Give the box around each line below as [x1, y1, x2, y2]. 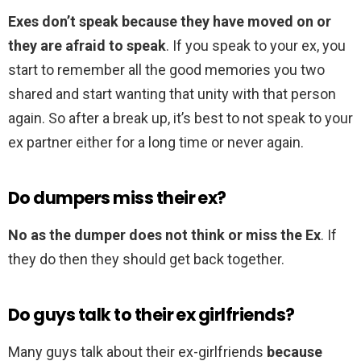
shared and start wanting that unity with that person [8, 85, 336, 103]
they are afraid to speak [8, 37, 166, 55]
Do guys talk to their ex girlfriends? [8, 303, 295, 327]
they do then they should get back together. [8, 251, 284, 268]
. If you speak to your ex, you [166, 37, 346, 55]
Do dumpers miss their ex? [8, 186, 226, 210]
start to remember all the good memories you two [8, 61, 325, 79]
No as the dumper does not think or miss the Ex [8, 226, 321, 244]
